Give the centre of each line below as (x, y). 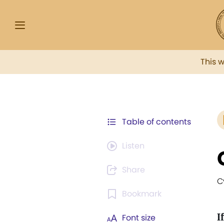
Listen (133, 146)
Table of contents (156, 122)
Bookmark (142, 194)
